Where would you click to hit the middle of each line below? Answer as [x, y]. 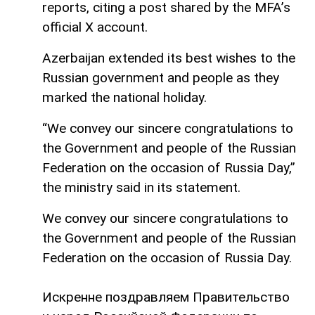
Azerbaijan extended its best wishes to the [169, 58]
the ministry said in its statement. [141, 188]
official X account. [95, 27]
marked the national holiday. [124, 98]
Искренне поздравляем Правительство [166, 297]
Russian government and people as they [161, 78]
